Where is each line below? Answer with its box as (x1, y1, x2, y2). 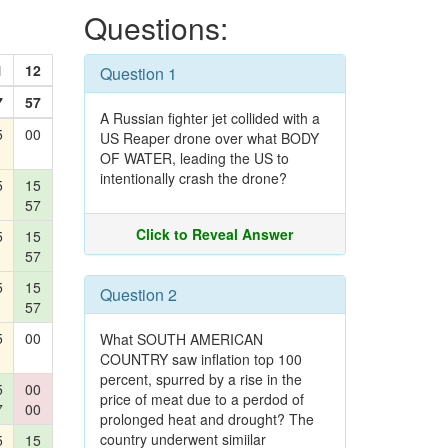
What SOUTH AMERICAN (99, 329, 263, 349)
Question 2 (99, 283, 177, 306)
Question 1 (99, 62, 177, 85)
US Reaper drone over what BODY (99, 128, 319, 148)
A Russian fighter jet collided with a (99, 108, 320, 128)
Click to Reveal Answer (136, 224, 294, 244)
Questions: (83, 6, 228, 49)
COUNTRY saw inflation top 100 (99, 349, 302, 369)
